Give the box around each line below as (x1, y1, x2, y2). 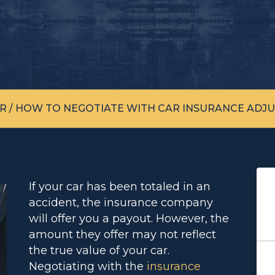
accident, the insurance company (29, 196, 213, 209)
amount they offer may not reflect (29, 228, 216, 241)
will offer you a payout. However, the (29, 212, 229, 225)
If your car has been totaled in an (29, 180, 211, 193)
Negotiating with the (29, 260, 147, 273)
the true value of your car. (29, 244, 169, 257)
